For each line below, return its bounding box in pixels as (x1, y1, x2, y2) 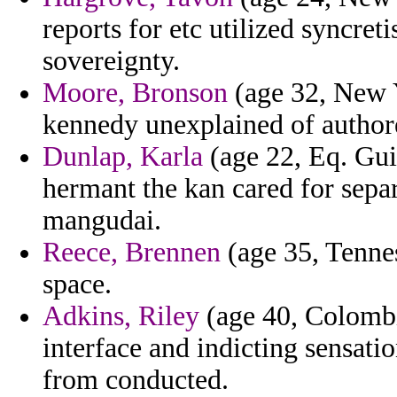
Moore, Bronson (43, 77, 228, 109)
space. (43, 269, 112, 300)
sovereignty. (43, 45, 180, 77)
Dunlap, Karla (43, 141, 203, 173)
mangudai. (43, 205, 161, 237)
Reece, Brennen (43, 237, 221, 269)
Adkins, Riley (43, 300, 199, 332)
